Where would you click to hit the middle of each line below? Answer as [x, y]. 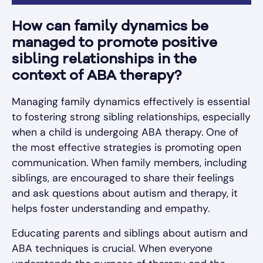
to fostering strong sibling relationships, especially [131, 117]
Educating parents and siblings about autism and [130, 233]
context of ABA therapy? [97, 76]
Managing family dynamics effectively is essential [131, 102]
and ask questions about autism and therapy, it [125, 193]
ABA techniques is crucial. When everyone [112, 248]
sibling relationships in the [104, 60]
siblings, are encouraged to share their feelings [123, 178]
